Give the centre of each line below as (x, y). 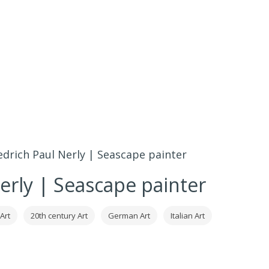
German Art (129, 216)
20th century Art (59, 216)
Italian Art (187, 216)
